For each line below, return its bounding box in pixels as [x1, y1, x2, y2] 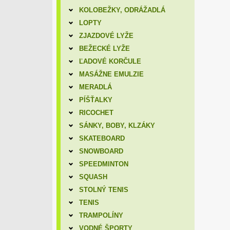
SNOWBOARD [79, 147, 123, 155]
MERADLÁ [79, 83, 112, 91]
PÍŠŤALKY [79, 96, 112, 104]
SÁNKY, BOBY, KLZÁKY [79, 122, 155, 129]
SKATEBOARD [79, 135, 125, 142]
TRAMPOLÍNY [79, 212, 123, 219]
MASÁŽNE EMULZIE [79, 70, 144, 78]
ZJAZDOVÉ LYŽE [79, 32, 133, 40]
